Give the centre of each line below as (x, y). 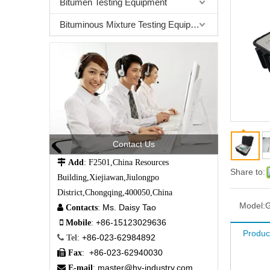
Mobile (78, 223)
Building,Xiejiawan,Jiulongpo (108, 177)
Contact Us (134, 144)
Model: (252, 206)
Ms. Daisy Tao (129, 208)
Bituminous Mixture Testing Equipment (195, 24)
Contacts (82, 208)
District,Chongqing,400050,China (115, 193)
